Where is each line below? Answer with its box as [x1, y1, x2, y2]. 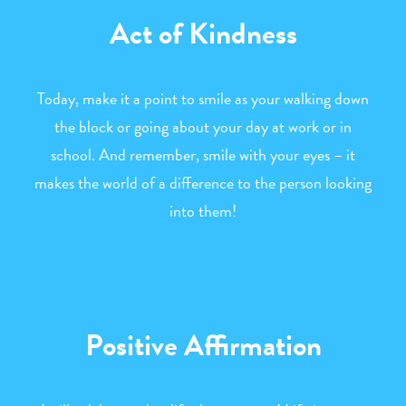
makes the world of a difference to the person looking [34, 170, 372, 195]
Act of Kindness [109, 12, 297, 55]
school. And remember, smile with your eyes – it [51, 142, 355, 167]
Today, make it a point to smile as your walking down [37, 86, 369, 111]
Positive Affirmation [84, 324, 322, 367]
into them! [169, 198, 237, 223]
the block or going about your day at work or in [54, 114, 352, 139]
